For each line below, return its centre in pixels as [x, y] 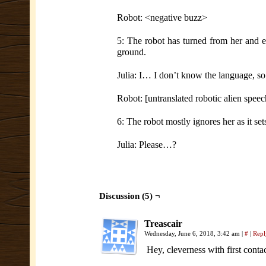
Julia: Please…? [147, 145]
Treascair [163, 224]
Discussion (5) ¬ [130, 196]
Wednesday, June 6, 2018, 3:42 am [193, 233]
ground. [132, 52]
